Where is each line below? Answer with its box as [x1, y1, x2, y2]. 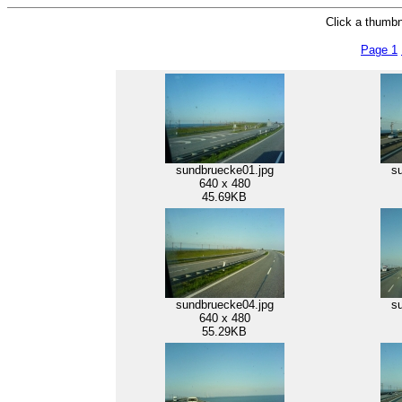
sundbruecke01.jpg [175, 163, 274, 177]
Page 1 [361, 43, 398, 57]
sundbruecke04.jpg [175, 298, 274, 311]
